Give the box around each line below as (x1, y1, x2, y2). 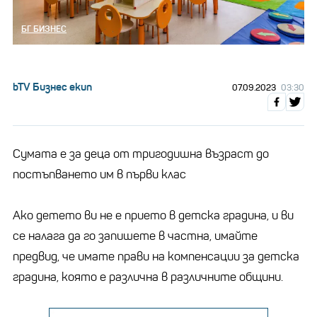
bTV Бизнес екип (13, 79, 92, 93)
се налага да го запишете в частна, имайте (13, 228, 258, 243)
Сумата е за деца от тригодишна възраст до (13, 146, 269, 161)
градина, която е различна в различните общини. (13, 269, 283, 284)
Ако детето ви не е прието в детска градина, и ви (13, 207, 294, 223)
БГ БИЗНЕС (21, 23, 67, 34)
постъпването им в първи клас (13, 166, 186, 182)
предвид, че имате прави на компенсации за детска (13, 248, 299, 264)
